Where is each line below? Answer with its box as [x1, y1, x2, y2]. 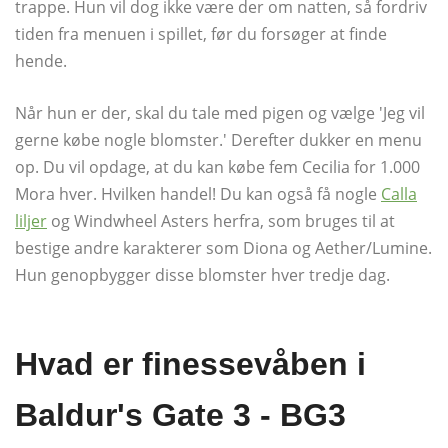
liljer [15, 209, 47, 232]
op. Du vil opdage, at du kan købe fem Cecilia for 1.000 [15, 155, 420, 178]
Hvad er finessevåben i [15, 345, 366, 382]
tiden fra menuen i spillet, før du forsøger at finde [15, 22, 387, 45]
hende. [15, 49, 67, 72]
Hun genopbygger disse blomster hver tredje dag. [15, 263, 390, 286]
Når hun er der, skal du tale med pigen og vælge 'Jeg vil [15, 101, 425, 124]
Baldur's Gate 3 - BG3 [15, 396, 346, 433]
